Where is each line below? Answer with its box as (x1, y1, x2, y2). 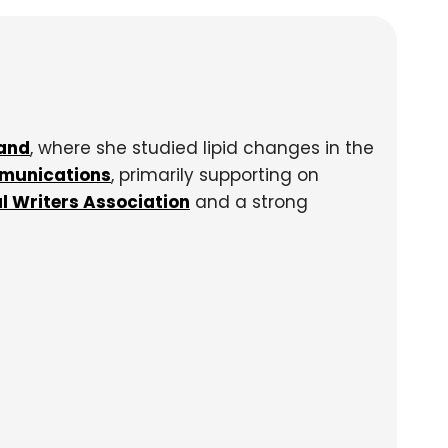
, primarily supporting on (111, 163, 319, 187)
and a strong (190, 190, 308, 214)
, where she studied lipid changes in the (30, 136, 374, 160)
